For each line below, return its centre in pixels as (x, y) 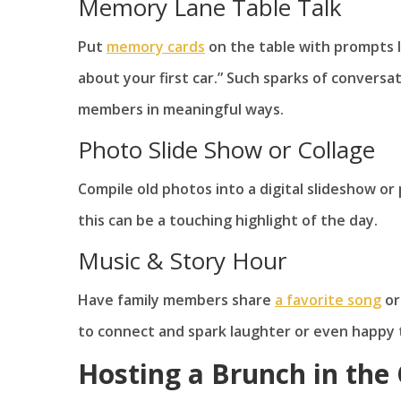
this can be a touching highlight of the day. (228, 221)
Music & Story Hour (182, 261)
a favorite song (328, 300)
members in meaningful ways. (181, 110)
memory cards (156, 47)
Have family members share (176, 300)
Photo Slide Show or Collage (226, 150)
